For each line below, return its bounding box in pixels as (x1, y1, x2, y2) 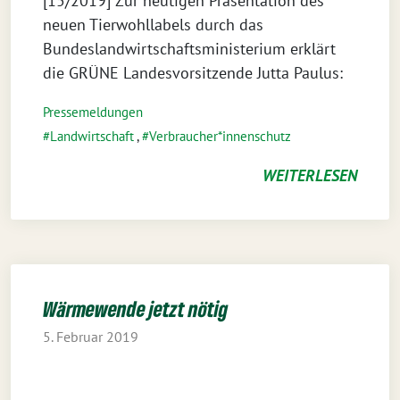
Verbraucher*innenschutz (149, 128, 291, 145)
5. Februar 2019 (43, 328, 138, 346)
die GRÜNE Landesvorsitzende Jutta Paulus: (43, 62, 343, 83)
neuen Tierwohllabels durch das (43, 14, 263, 35)
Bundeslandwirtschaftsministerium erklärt (43, 38, 336, 59)
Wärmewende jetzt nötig (43, 296, 228, 321)
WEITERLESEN (262, 165, 357, 186)
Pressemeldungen (43, 104, 143, 121)
